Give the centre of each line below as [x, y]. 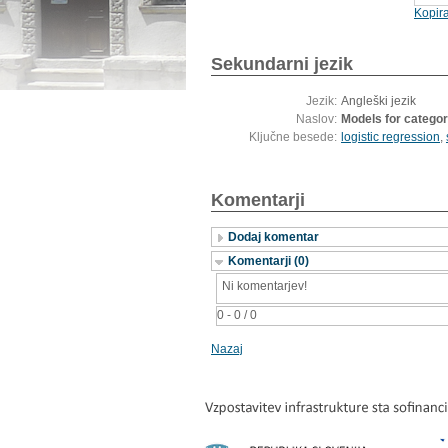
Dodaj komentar [273, 237]
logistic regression [390, 137]
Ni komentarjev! [264, 286]
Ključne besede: [293, 137]
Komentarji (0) [268, 261]
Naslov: [316, 119]
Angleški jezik [378, 101]
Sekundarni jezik [282, 64]
